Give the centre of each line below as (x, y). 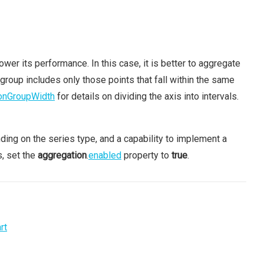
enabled (105, 156)
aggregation (62, 156)
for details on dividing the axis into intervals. (147, 97)
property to (146, 156)
